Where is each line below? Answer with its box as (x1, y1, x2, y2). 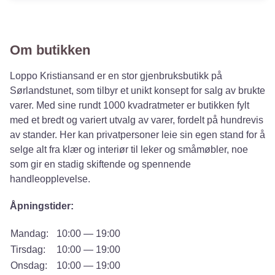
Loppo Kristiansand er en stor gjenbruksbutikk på (10, 71, 222, 81)
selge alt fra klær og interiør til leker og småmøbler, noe (10, 144, 248, 155)
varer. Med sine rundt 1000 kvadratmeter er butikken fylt (10, 100, 249, 110)
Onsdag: (10, 260, 47, 271)
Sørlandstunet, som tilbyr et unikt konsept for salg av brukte (10, 85, 265, 96)
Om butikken (10, 42, 90, 58)
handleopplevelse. (10, 174, 90, 184)
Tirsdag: (10, 244, 45, 255)
